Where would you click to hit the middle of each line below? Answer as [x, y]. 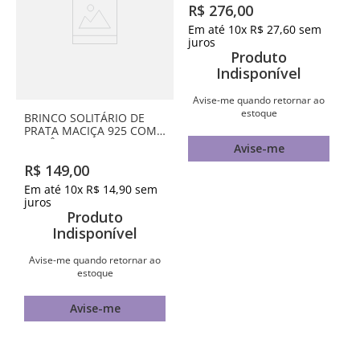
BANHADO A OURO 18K [251, 131]
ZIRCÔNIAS [53, 143]
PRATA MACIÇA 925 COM [90, 131]
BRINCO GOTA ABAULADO [258, 118]
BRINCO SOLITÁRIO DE [84, 118]
